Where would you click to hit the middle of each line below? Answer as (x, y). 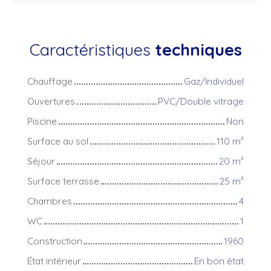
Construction (55, 240)
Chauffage (50, 81)
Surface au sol (58, 141)
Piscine (42, 121)
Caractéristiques (92, 49)
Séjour (41, 161)
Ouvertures (51, 101)
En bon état (219, 260)
